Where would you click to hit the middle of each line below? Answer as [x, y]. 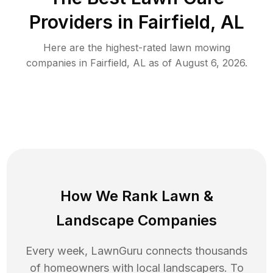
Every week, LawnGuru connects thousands [136, 250]
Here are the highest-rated [106, 47]
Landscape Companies [136, 220]
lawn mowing [200, 47]
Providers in [81, 22]
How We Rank [111, 196]
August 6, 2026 [210, 62]
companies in [58, 62]
